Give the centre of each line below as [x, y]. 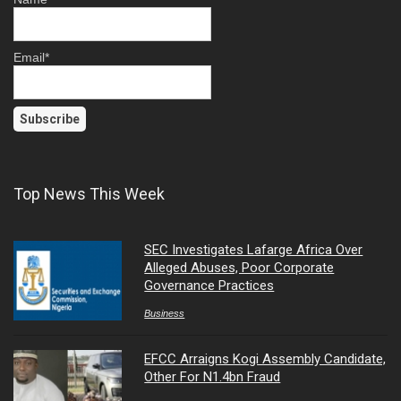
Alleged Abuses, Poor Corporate [239, 268]
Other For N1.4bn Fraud [213, 376]
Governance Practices [209, 286]
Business [165, 314]
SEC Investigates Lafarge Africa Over [254, 250]
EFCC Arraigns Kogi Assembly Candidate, [265, 358]
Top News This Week [89, 194]
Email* [31, 57]
